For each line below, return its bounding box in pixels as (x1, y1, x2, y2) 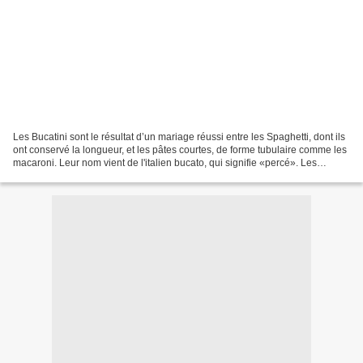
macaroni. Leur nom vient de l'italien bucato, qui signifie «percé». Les (13, 156, 317, 169)
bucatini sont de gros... (13, 169, 112, 181)
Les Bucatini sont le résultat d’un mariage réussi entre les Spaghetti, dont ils (13, 130, 345, 143)
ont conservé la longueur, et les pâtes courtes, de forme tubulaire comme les (13, 143, 347, 156)
